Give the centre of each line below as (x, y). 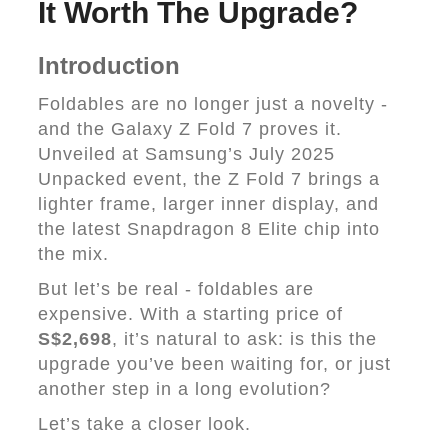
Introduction (109, 65)
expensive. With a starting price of (190, 314)
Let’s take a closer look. (144, 424)
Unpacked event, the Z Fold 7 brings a (209, 179)
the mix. (73, 254)
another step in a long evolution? (184, 389)
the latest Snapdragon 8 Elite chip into (209, 229)
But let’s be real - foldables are (176, 289)
